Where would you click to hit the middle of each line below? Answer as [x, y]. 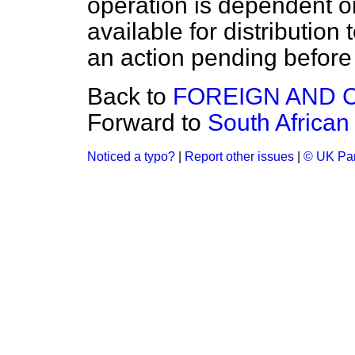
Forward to [147, 122]
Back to [130, 96]
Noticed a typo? [131, 157]
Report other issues [239, 157]
